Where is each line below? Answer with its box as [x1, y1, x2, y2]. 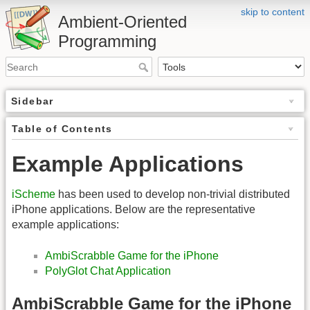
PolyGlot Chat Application [45, 264, 171, 277]
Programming [58, 32, 156, 51]
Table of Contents [12, 123, 113, 135]
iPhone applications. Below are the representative [12, 203, 255, 216]
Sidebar [11, 95, 54, 107]
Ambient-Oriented [58, 12, 187, 31]
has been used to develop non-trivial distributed [55, 188, 290, 201]
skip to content [241, 6, 304, 17]
